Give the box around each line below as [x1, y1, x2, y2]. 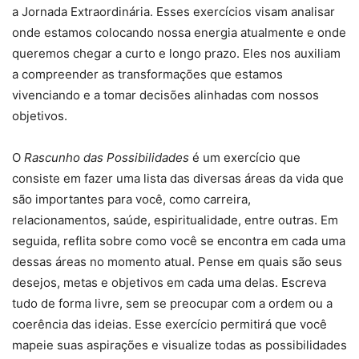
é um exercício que [189, 150, 301, 166]
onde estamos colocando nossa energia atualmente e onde [12, 25, 346, 41]
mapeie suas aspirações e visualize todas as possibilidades [12, 337, 347, 353]
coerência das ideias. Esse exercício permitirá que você [12, 317, 327, 333]
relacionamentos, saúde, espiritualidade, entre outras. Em [12, 212, 338, 228]
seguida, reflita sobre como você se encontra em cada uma [12, 233, 345, 249]
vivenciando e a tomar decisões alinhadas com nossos [12, 87, 319, 103]
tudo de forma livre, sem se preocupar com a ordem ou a [12, 296, 333, 312]
